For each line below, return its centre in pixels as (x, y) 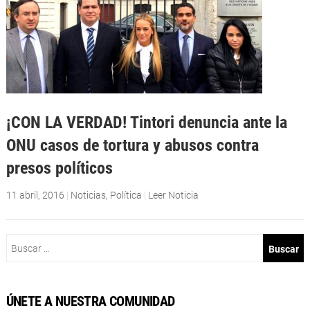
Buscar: (22, 241)
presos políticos (59, 168)
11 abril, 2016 (35, 195)
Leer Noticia (173, 195)
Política (126, 195)
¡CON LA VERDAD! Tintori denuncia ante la (146, 122)
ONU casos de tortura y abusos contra (132, 145)
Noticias (88, 195)
